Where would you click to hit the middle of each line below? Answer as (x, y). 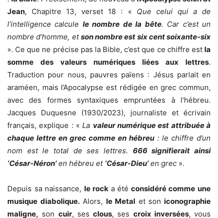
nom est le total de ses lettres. (70, 151)
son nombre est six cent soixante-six (145, 37)
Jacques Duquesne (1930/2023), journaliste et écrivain (109, 113)
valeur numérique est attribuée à (152, 126)
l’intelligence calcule (45, 24)
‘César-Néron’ (32, 163)
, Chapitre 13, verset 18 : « (81, 12)
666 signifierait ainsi (172, 151)
